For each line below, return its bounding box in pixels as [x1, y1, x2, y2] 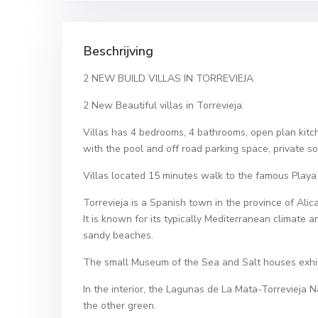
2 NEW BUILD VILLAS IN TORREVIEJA [83, 72, 253, 85]
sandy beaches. [83, 229, 153, 242]
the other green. [83, 299, 156, 312]
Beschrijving [83, 43, 153, 60]
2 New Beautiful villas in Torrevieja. [83, 99, 244, 112]
